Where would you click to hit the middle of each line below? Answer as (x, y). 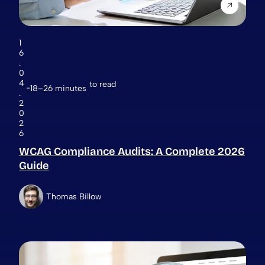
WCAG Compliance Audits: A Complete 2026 (132, 152)
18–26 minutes (58, 88)
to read (103, 84)
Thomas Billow (74, 196)
